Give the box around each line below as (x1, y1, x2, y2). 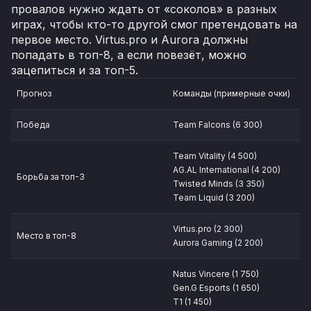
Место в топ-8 (17, 230, 76, 242)
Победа (17, 119, 50, 131)
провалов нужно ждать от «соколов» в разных (11, 2, 277, 17)
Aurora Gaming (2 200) (173, 237, 263, 249)
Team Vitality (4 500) (173, 151, 257, 162)
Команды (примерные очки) (173, 88, 290, 99)
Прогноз (17, 88, 51, 99)
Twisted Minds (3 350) (173, 178, 264, 190)
